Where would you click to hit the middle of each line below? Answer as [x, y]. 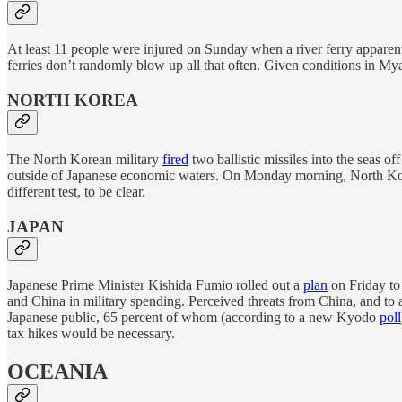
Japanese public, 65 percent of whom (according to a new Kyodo [193, 318]
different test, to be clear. [76, 191]
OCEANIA [57, 372]
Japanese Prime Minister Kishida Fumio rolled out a [155, 285]
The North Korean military [85, 159]
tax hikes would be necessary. [91, 334]
